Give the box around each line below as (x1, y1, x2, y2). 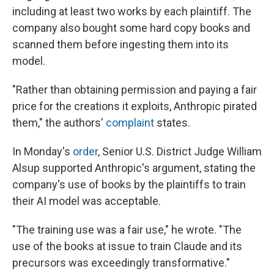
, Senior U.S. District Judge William (98, 145, 262, 158)
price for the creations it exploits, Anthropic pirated (12, 100, 257, 113)
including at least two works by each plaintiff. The (12, 5, 251, 18)
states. (154, 116, 190, 130)
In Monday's (12, 145, 73, 158)
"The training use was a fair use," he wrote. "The (12, 223, 242, 237)
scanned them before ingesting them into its (12, 38, 229, 51)
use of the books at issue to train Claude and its (12, 240, 242, 253)
